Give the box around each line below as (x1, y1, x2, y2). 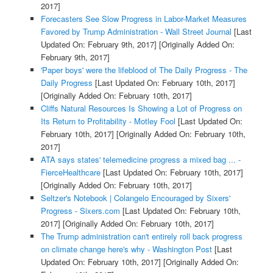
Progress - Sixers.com (40, 205, 120, 217)
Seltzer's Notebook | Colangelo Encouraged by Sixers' (40, 192, 230, 204)
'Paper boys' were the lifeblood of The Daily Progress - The (40, 64, 247, 76)
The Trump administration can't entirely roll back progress (40, 230, 243, 243)
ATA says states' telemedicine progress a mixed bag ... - (40, 154, 241, 166)
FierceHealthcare (40, 166, 101, 179)
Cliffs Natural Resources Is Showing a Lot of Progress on (40, 102, 242, 115)
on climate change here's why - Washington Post (40, 243, 212, 255)
